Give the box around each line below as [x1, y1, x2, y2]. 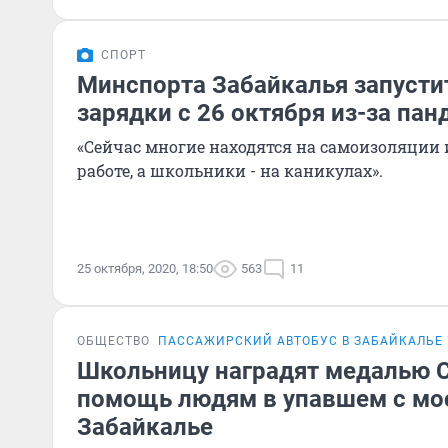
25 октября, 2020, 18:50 [77, 261, 213, 276]
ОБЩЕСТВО [77, 334, 150, 348]
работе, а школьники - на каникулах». [77, 160, 383, 181]
